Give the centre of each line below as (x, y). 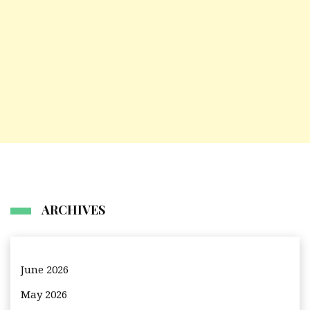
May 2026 (44, 295)
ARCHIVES (73, 210)
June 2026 (45, 270)
